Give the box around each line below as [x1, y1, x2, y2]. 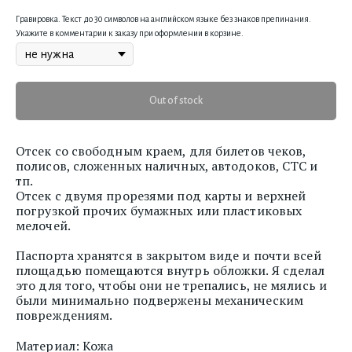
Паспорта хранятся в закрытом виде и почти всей [16, 247, 321, 265]
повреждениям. [16, 306, 113, 324]
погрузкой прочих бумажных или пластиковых [16, 202, 302, 220]
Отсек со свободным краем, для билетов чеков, [16, 142, 306, 160]
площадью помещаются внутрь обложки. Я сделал [16, 262, 325, 280]
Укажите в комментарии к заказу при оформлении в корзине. [16, 28, 244, 38]
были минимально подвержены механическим [16, 291, 303, 310]
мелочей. [16, 217, 71, 235]
